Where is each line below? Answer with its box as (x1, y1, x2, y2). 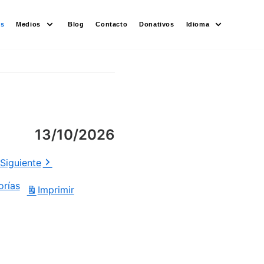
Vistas (77, 186, 104, 198)
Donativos (139, 20, 174, 28)
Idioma (186, 20, 210, 28)
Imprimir (37, 184, 74, 196)
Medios (16, 20, 41, 28)
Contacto (95, 20, 128, 28)
